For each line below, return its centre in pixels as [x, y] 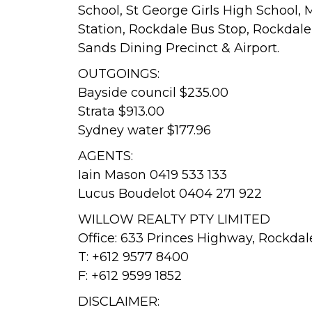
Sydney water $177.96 [145, 130]
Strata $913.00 [121, 111]
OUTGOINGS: [119, 73]
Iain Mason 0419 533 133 [153, 174]
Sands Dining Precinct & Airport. [179, 48]
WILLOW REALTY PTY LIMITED [174, 219]
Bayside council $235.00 [153, 92]
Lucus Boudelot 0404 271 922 [170, 193]
